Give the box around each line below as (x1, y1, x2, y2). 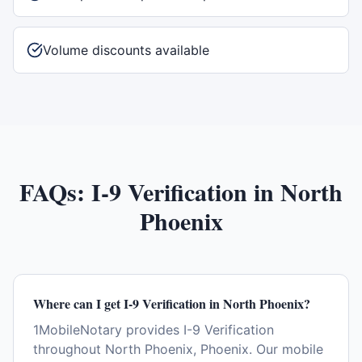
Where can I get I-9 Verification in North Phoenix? (33, 294, 310, 313)
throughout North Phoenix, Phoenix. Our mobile (33, 341, 323, 357)
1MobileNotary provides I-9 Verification (33, 322, 274, 338)
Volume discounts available (43, 42, 209, 58)
